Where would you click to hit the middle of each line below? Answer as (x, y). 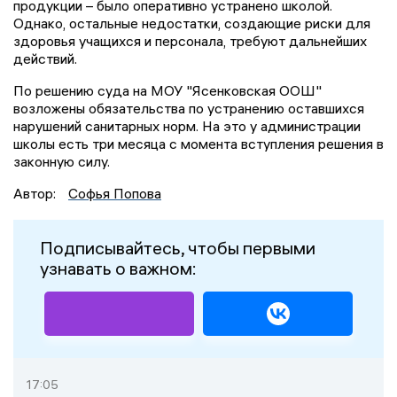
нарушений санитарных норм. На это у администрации (187, 125)
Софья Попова (115, 193)
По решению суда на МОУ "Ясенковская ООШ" (167, 90)
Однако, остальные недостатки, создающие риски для (192, 23)
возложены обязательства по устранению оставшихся (189, 108)
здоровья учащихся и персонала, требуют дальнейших (190, 40)
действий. (45, 58)
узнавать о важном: (118, 268)
